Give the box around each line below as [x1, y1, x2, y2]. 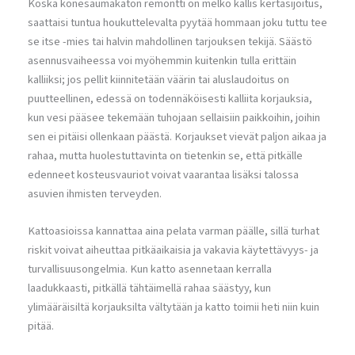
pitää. [28, 318, 54, 335]
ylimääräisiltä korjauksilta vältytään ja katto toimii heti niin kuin [28, 299, 319, 316]
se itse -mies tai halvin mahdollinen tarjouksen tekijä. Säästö [28, 33, 312, 51]
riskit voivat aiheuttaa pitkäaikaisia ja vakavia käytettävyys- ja [28, 242, 319, 259]
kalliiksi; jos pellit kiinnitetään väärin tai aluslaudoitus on [28, 71, 289, 89]
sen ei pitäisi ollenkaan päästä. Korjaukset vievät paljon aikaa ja [28, 128, 326, 146]
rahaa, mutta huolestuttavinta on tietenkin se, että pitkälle [28, 147, 303, 165]
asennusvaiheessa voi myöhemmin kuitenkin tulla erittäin [28, 52, 296, 70]
